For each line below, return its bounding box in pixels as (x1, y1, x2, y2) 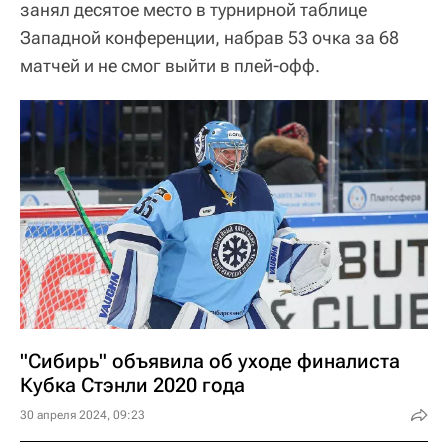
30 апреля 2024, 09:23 (20, 408, 145, 422)
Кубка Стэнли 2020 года (20, 373, 245, 397)
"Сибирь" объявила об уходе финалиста (20, 349, 400, 373)
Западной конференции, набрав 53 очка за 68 (20, 26, 399, 48)
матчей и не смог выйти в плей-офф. (20, 54, 320, 76)
